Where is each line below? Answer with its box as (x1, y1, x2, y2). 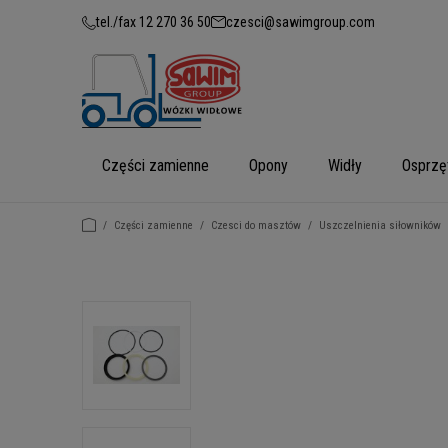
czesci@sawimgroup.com (226, 14, 375, 30)
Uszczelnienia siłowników (319, 219, 441, 232)
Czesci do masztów (211, 219, 301, 232)
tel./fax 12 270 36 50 (96, 14, 211, 30)
